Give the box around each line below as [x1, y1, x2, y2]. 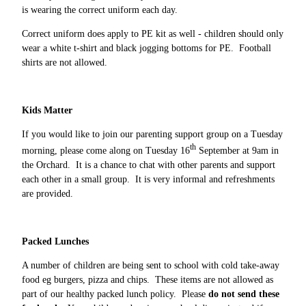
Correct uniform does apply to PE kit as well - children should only [22, 29, 283, 39]
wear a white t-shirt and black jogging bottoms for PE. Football [22, 43, 271, 53]
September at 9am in [196, 145, 279, 156]
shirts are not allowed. [22, 57, 107, 68]
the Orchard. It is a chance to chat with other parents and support [22, 159, 275, 170]
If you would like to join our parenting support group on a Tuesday [22, 129, 283, 139]
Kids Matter [22, 105, 72, 115]
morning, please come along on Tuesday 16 [22, 145, 190, 156]
